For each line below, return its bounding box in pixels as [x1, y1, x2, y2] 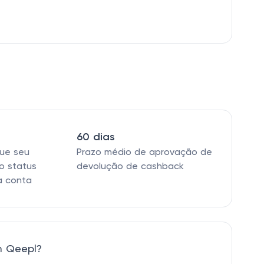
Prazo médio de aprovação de [76, 148, 212, 157]
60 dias [76, 132, 115, 143]
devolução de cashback [76, 162, 184, 171]
